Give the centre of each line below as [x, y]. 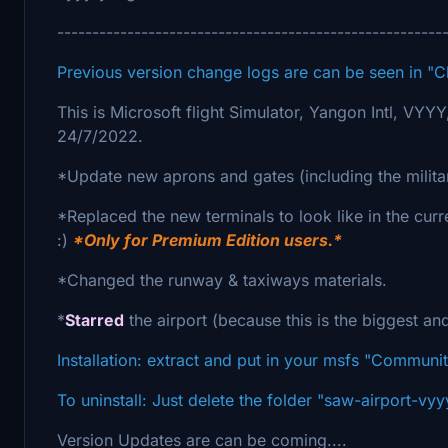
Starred [94, 319]
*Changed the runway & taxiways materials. [222, 279]
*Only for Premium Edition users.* [207, 239]
